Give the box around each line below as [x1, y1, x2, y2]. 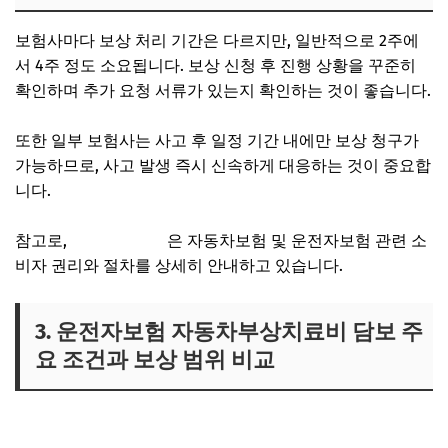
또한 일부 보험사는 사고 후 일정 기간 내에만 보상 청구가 [15, 130, 419, 150]
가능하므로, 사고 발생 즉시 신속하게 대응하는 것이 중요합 [15, 155, 431, 175]
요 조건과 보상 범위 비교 [35, 345, 275, 373]
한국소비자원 [71, 230, 167, 250]
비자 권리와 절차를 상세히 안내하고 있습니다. [15, 255, 343, 275]
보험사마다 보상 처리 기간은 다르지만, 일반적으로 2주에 [15, 30, 419, 50]
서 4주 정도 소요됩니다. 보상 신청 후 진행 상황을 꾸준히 [15, 55, 416, 75]
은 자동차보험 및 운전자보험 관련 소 [167, 230, 427, 250]
